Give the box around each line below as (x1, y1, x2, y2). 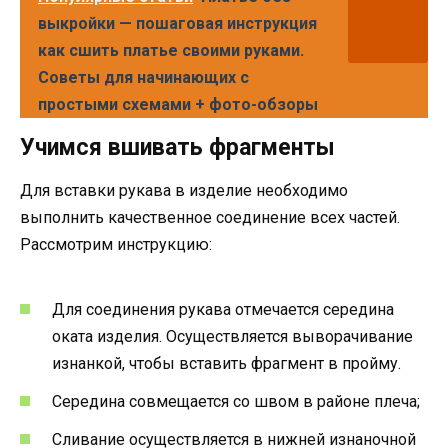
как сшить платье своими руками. (38, 40, 304, 60)
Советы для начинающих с (38, 67, 249, 87)
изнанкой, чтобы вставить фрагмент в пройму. (52, 353, 401, 373)
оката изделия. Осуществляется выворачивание (52, 326, 413, 346)
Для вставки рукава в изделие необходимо (20, 180, 348, 200)
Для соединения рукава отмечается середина (52, 299, 394, 319)
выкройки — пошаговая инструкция (38, 13, 317, 33)
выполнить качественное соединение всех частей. (20, 207, 400, 227)
